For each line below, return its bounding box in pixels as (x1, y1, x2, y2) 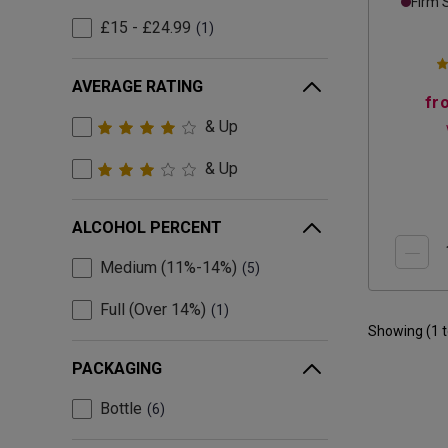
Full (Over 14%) (100, 300, 206, 320)
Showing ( (368, 322, 431, 339)
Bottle (100, 399, 142, 419)
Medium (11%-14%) (100, 258, 237, 278)
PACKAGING (72, 359, 162, 379)
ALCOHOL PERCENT (72, 218, 222, 238)
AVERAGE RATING (72, 77, 203, 97)
